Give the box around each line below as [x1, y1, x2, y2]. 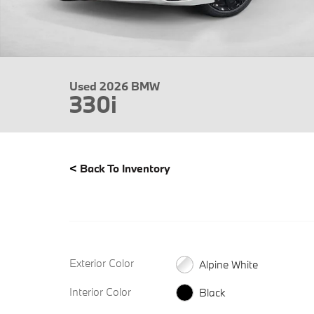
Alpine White [198, 257, 258, 271]
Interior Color [69, 284, 131, 299]
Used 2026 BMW [69, 78, 160, 93]
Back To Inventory [80, 161, 170, 175]
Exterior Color [69, 256, 134, 270]
